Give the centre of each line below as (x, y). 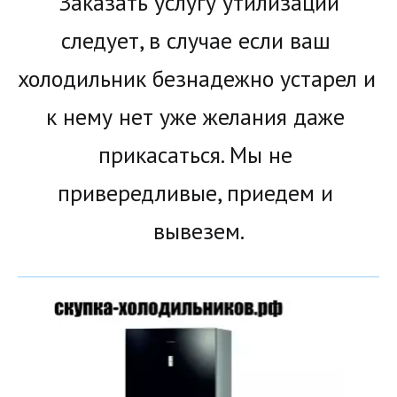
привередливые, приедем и (195, 193)
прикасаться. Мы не (195, 155)
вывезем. (198, 231)
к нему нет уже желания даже (195, 117)
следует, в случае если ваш (195, 41)
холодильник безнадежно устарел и (197, 79)
